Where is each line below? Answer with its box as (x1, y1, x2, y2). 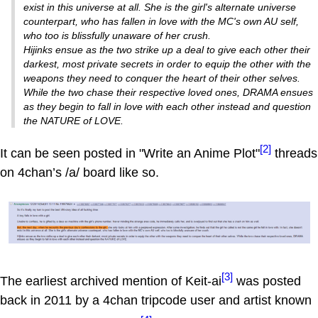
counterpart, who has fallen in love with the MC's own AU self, (23, 15, 299, 27)
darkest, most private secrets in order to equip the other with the (23, 57, 311, 70)
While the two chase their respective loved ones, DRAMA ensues (23, 86, 313, 98)
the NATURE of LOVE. (23, 114, 124, 126)
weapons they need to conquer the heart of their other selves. (23, 72, 300, 84)
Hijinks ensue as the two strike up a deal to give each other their (23, 43, 310, 55)
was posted (233, 274, 301, 289)
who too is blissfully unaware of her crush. (23, 29, 211, 41)
